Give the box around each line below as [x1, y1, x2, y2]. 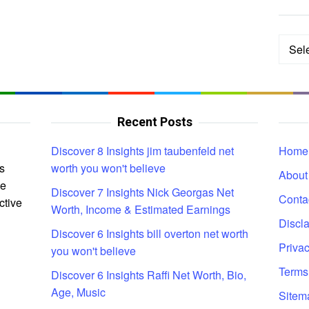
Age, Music [51, 283, 106, 300]
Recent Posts [117, 114, 192, 129]
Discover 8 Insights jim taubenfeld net [51, 142, 234, 159]
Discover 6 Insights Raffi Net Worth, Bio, [51, 266, 246, 283]
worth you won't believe [51, 159, 166, 176]
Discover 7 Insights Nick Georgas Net [51, 183, 234, 200]
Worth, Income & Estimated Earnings [51, 201, 230, 217]
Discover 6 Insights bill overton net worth [51, 225, 248, 241]
